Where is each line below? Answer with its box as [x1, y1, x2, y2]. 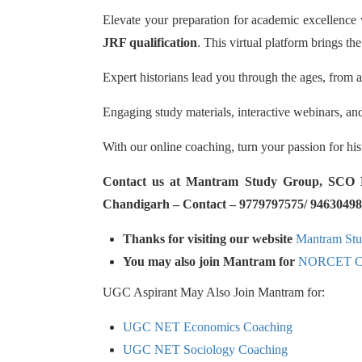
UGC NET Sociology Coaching [123, 343, 288, 356]
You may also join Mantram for [123, 255, 298, 268]
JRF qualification [103, 36, 197, 49]
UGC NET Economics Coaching [123, 320, 293, 334]
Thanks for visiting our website [123, 232, 296, 246]
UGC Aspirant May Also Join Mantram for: [103, 285, 325, 299]
